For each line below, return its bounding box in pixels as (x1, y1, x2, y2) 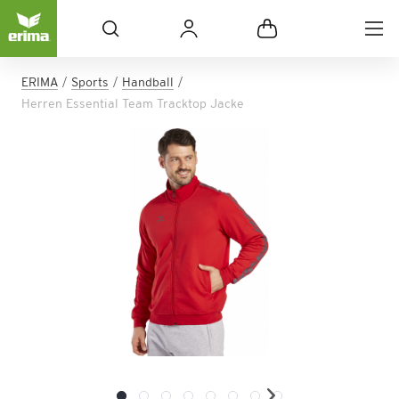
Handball (122, 75, 174, 89)
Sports (71, 75, 109, 89)
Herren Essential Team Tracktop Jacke (21, 96, 244, 110)
